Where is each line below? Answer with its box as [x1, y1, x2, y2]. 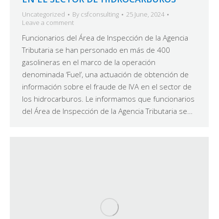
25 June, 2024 [126, 10, 164, 19]
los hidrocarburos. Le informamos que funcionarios [22, 94, 195, 104]
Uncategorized [22, 10, 65, 19]
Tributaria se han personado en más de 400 [22, 45, 170, 55]
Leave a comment [22, 18, 74, 27]
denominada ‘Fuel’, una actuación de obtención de [22, 69, 189, 80]
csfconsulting [81, 10, 119, 19]
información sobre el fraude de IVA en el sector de [22, 82, 192, 92]
